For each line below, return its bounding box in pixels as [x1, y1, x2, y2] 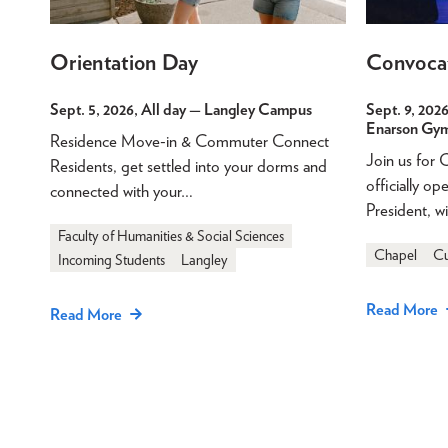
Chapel [374, 245, 417, 264]
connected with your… [50, 180, 193, 201]
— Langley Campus [186, 99, 312, 119]
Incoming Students [58, 250, 165, 269]
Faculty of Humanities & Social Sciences [58, 226, 284, 245]
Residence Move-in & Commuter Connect [50, 130, 329, 151]
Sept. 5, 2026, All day [50, 99, 186, 119]
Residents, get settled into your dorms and [50, 155, 327, 176]
